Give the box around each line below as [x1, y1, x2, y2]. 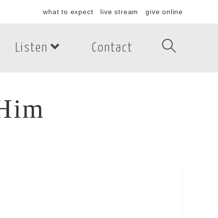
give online [145, 8, 183, 16]
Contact [92, 41, 133, 54]
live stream [100, 8, 139, 16]
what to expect [43, 8, 93, 16]
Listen [15, 41, 48, 54]
